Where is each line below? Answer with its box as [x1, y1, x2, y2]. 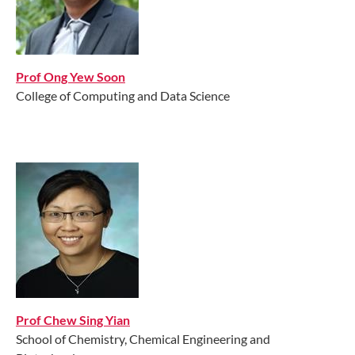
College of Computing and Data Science [16, 87, 230, 103]
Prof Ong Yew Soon [16, 68, 125, 84]
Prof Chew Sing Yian [16, 311, 130, 327]
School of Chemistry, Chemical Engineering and [16, 330, 270, 346]
